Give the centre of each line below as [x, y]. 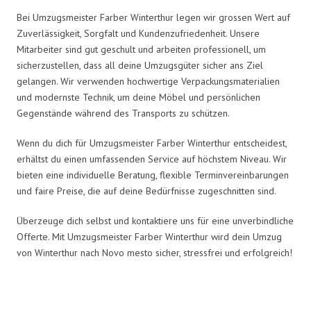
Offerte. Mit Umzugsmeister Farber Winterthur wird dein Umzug [149, 236]
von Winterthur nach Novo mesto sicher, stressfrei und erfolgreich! [154, 252]
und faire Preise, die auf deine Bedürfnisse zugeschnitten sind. [146, 191]
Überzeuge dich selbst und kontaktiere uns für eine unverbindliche [155, 220]
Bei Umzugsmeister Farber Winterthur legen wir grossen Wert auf [153, 17]
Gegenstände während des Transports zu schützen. [123, 113]
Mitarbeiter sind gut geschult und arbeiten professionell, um [141, 49]
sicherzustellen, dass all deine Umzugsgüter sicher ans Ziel [140, 65]
